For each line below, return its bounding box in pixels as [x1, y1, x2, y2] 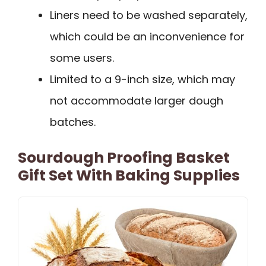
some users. [50, 50, 114, 65]
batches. [50, 114, 96, 129]
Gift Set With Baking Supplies [18, 164, 240, 186]
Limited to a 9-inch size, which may [50, 71, 235, 87]
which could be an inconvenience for [50, 28, 245, 44]
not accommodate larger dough [50, 93, 223, 108]
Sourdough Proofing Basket [18, 147, 230, 168]
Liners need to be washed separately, [50, 7, 248, 23]
